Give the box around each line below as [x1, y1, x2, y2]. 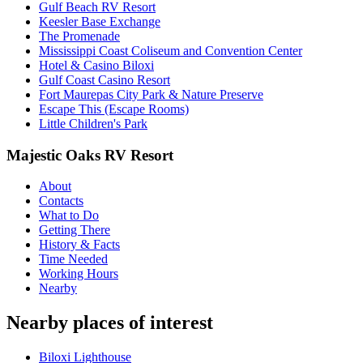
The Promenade [39, 28, 120, 43]
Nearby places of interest [6, 312, 213, 334]
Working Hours [39, 267, 118, 281]
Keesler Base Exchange [39, 14, 160, 28]
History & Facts [39, 237, 120, 252]
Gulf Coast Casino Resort [39, 72, 170, 87]
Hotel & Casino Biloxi [39, 58, 154, 72]
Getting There [39, 223, 110, 237]
